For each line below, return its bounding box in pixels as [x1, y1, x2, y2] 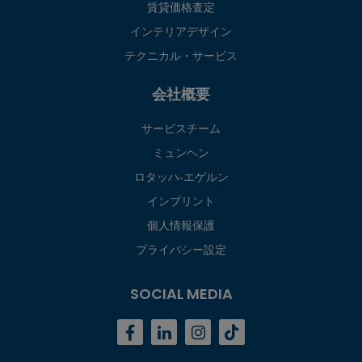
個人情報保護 [147, 217, 215, 234]
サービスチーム [141, 120, 221, 137]
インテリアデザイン [130, 23, 232, 40]
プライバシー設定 [136, 242, 226, 259]
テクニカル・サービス [124, 48, 238, 65]
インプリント [147, 193, 215, 210]
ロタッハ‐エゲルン [133, 169, 229, 186]
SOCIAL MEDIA [129, 284, 233, 305]
